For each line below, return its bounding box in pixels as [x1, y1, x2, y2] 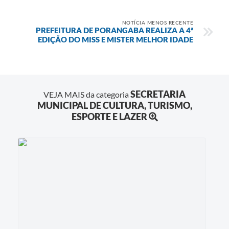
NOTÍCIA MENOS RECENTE [122, 19, 193, 26]
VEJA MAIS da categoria [43, 89, 130, 99]
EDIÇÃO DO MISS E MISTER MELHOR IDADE [38, 34, 193, 44]
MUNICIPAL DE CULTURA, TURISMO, [37, 99, 192, 111]
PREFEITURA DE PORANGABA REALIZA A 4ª [36, 25, 193, 35]
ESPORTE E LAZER [71, 110, 147, 122]
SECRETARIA [130, 88, 186, 100]
